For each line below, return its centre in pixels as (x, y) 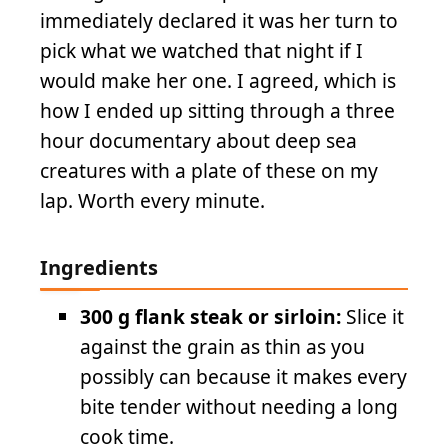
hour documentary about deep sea (198, 141)
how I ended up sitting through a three (217, 111)
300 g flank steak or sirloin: (210, 316)
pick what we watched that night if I (201, 51)
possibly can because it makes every (243, 376)
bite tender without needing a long (239, 406)
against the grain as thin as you (222, 346)
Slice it (372, 316)
